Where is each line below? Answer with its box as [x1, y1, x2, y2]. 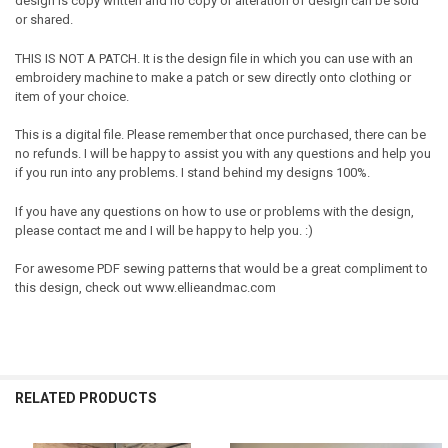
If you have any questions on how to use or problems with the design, [14, 203, 414, 219]
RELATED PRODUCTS [14, 390, 157, 407]
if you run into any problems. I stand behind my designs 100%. [14, 165, 370, 181]
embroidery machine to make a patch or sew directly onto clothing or [14, 69, 411, 85]
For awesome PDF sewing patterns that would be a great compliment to [14, 261, 428, 277]
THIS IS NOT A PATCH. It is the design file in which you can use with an [14, 50, 413, 66]
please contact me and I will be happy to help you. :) [14, 222, 313, 238]
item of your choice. [14, 88, 129, 104]
